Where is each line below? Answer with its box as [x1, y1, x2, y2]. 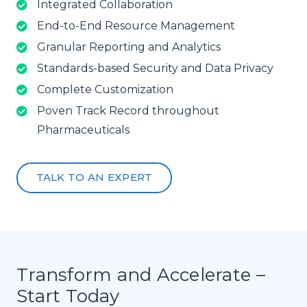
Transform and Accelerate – [16, 264, 265, 286]
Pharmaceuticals [37, 123, 130, 136]
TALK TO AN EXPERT [36, 171, 153, 184]
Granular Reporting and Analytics [37, 40, 221, 53]
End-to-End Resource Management [37, 19, 235, 32]
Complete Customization [37, 82, 173, 96]
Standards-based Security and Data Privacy [37, 61, 273, 75]
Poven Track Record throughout [37, 103, 219, 117]
